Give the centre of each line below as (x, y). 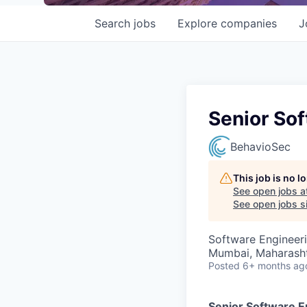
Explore (199, 23)
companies (249, 23)
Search (114, 23)
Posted (224, 266)
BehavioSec (260, 147)
